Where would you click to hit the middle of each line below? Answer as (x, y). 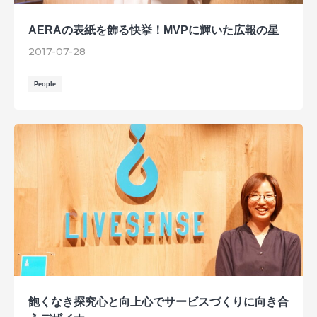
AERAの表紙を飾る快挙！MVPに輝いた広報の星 (154, 30)
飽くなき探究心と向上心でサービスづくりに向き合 (158, 301)
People (45, 84)
